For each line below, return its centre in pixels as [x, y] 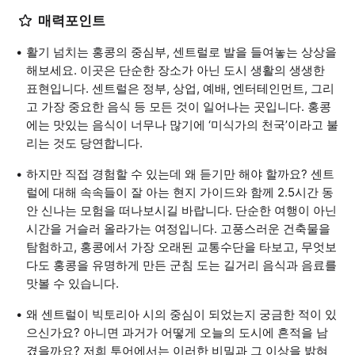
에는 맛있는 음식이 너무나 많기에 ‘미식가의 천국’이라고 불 [182, 125]
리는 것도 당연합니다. [84, 143]
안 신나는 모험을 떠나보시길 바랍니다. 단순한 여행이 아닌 [181, 210]
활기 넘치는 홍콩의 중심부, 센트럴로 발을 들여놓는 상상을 [181, 52]
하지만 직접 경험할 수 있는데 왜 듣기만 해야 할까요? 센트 [180, 174]
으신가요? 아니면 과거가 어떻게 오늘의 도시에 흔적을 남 [177, 332]
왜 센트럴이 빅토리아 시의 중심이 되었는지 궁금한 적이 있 [181, 314]
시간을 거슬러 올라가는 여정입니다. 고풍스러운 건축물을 [178, 229]
